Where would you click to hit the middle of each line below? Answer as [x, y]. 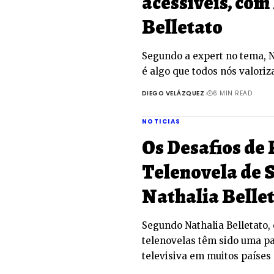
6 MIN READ [233, 93]
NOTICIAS [161, 121]
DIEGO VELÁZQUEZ [173, 93]
